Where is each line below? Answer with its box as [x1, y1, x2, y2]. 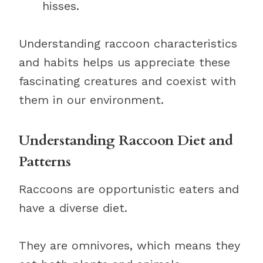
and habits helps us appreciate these [19, 55, 230, 69]
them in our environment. [19, 93, 164, 107]
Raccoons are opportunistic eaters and [19, 182, 239, 196]
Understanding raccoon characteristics [19, 36, 237, 50]
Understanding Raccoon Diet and [19, 131, 233, 150]
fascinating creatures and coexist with [19, 74, 236, 88]
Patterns [19, 152, 71, 171]
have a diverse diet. [19, 201, 127, 215]
